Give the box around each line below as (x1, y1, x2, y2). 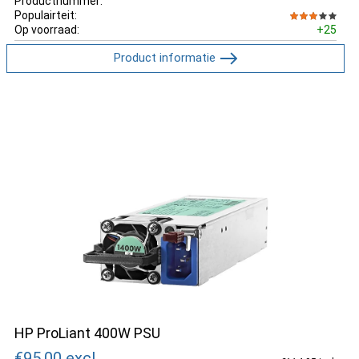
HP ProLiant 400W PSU (14, 325, 160, 341)
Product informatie (113, 50, 216, 65)
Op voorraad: (14, 22, 79, 36)
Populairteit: (14, 8, 77, 22)
